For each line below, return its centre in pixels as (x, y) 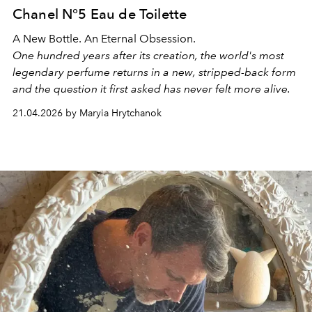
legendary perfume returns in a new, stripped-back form (156, 72)
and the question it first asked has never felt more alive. (151, 88)
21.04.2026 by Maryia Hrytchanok (87, 113)
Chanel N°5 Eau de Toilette (100, 14)
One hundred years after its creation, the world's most (148, 55)
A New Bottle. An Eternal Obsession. (104, 38)
